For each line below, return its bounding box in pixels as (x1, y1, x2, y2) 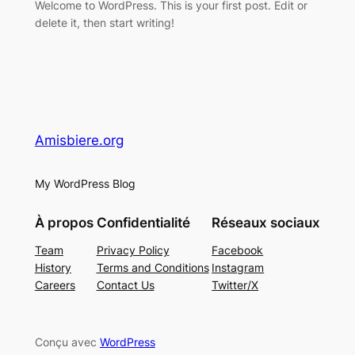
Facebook (212, 243, 264, 258)
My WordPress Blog (34, 176, 136, 190)
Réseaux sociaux (212, 215, 321, 231)
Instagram (212, 261, 265, 275)
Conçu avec (34, 335, 100, 349)
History (34, 261, 71, 275)
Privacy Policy (96, 243, 170, 258)
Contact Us (96, 278, 155, 292)
